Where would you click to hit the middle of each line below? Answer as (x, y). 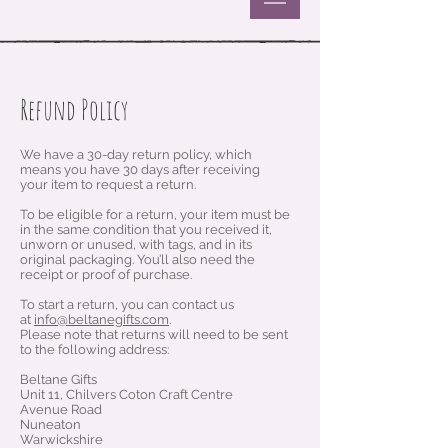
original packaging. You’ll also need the (137, 260)
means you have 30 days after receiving (140, 170)
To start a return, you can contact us (127, 305)
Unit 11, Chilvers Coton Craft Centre (126, 395)
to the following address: (94, 350)
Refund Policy (74, 110)
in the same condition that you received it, (146, 230)
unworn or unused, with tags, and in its (136, 245)
